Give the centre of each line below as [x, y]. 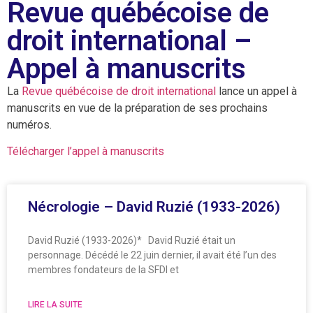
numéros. [29, 124]
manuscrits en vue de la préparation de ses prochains [137, 108]
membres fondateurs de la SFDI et [103, 269]
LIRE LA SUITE [55, 304]
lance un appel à [256, 91]
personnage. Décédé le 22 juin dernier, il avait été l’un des [152, 255]
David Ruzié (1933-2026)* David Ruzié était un [132, 240]
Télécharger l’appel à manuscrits [86, 152]
